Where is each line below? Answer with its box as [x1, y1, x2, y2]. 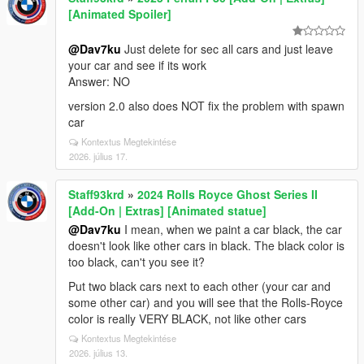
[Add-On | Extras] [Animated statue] [68, 202, 266, 219]
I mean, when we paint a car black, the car [121, 221, 342, 237]
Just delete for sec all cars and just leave [121, 41, 333, 57]
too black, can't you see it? [68, 253, 205, 270]
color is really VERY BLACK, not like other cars [68, 310, 306, 327]
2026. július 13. [69, 346, 128, 359]
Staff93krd [68, 186, 124, 202]
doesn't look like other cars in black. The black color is [68, 237, 344, 253]
